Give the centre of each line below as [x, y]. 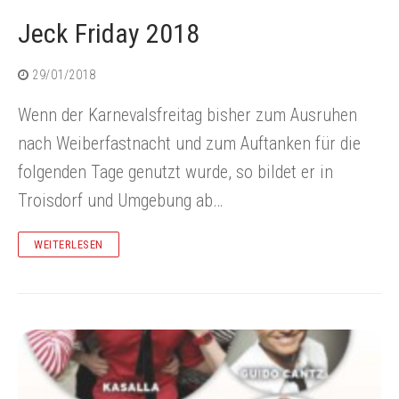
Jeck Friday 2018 [109, 34]
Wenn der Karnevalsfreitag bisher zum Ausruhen [187, 115]
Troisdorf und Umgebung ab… [120, 201]
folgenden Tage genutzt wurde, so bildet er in [175, 172]
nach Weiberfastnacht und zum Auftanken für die [189, 144]
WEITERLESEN [69, 245]
